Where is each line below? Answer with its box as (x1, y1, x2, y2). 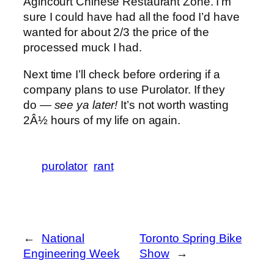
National (41, 231, 85, 245)
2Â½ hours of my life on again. (23, 113, 180, 127)
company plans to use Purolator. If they (23, 83, 226, 96)
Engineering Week (23, 246, 120, 260)
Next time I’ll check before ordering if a (23, 67, 220, 81)
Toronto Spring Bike (139, 231, 242, 245)
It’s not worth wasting (117, 98, 229, 111)
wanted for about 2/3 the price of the (23, 26, 210, 39)
